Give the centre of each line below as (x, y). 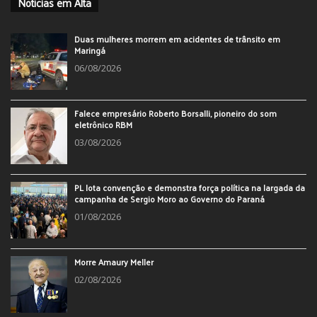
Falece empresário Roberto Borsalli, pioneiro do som (175, 114)
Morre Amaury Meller (114, 262)
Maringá (90, 51)
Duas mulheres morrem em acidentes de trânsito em (177, 39)
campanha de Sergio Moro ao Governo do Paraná (169, 199)
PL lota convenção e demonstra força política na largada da (190, 188)
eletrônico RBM (103, 125)
